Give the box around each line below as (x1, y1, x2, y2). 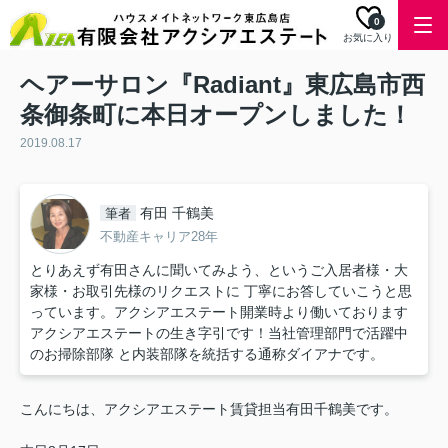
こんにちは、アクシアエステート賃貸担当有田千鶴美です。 (20, 401, 398, 417)
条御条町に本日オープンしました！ (20, 101, 412, 128)
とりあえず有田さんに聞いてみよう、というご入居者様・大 (30, 262, 408, 278)
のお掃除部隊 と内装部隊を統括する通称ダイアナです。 (30, 346, 384, 362)
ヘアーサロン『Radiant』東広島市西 (20, 71, 425, 98)
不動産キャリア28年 (100, 228, 218, 244)
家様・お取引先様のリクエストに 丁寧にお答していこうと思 (30, 283, 412, 299)
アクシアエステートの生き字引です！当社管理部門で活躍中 (30, 325, 408, 341)
